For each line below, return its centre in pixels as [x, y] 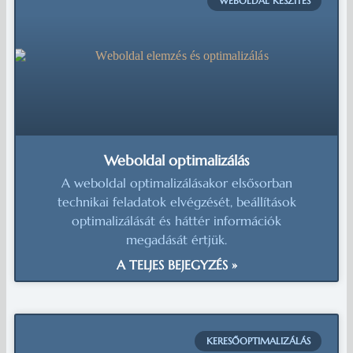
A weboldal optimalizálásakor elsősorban [176, 182]
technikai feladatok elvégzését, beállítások [176, 201]
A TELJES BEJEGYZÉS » [176, 264]
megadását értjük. [176, 239]
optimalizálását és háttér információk [176, 220]
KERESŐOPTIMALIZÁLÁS [258, 340]
